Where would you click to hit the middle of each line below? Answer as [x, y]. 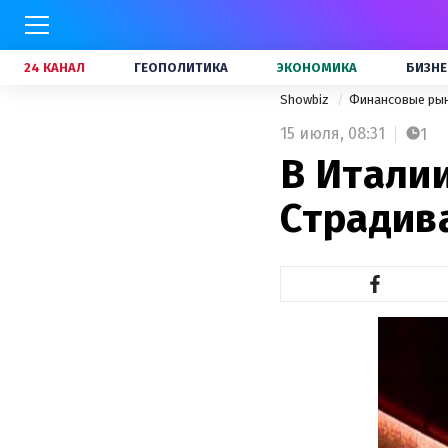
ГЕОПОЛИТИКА [181, 67]
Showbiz [306, 99]
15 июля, [312, 133]
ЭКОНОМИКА [317, 67]
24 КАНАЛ [54, 67]
